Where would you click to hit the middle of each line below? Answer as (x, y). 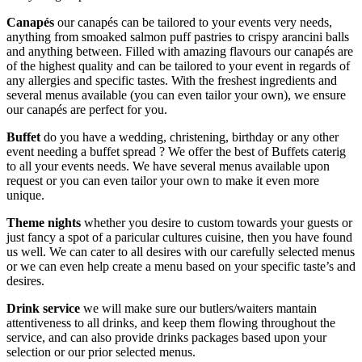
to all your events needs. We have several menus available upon (168, 166)
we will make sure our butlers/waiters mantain (198, 308)
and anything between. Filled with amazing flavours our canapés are (180, 51)
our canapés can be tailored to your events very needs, (193, 22)
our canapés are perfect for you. (87, 109)
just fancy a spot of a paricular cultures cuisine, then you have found (179, 237)
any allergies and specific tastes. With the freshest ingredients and (172, 80)
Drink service (43, 308)
